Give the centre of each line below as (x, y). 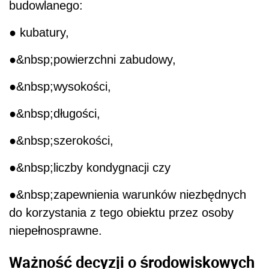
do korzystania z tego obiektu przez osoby (121, 213)
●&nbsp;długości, (55, 114)
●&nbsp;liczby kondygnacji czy (90, 168)
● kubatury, (39, 33)
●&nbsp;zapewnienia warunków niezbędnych (128, 195)
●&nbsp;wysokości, (60, 87)
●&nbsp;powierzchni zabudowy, (92, 60)
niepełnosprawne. (56, 231)
